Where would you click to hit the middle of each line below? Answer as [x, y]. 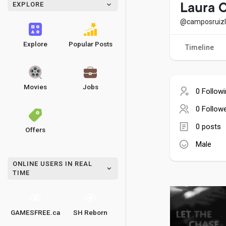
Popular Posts [90, 44]
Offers [35, 130]
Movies [35, 87]
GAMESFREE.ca [35, 212]
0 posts [208, 126]
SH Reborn [91, 212]
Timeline [200, 47]
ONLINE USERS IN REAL [52, 164]
